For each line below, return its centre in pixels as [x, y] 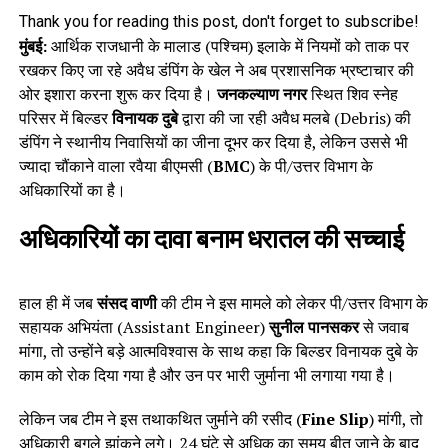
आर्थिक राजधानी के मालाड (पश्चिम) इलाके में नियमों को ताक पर [227, 45]
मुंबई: [32, 45]
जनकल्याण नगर [261, 93]
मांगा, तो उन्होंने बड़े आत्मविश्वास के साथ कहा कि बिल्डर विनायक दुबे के [218, 350]
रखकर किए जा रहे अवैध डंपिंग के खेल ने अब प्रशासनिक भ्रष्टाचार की [216, 69]
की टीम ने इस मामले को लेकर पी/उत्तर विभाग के [292, 302]
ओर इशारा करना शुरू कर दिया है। [117, 93]
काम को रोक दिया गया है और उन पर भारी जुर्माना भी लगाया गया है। [206, 374]
